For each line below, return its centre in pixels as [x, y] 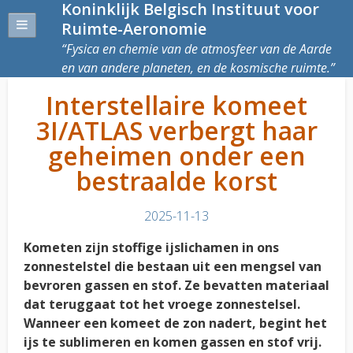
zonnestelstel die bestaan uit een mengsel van [173, 266]
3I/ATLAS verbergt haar [176, 130]
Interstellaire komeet [176, 105]
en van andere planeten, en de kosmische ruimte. [196, 68]
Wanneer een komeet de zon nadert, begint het [175, 323]
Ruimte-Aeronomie [134, 29]
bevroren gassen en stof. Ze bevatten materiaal [176, 285]
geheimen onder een [176, 156]
